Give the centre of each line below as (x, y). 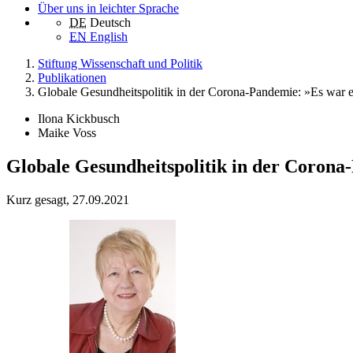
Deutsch (110, 23)
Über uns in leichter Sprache (108, 9)
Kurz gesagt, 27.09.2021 (68, 200)
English (109, 37)
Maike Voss (67, 133)
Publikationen (72, 78)
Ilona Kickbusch (79, 119)
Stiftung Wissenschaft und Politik (120, 64)
